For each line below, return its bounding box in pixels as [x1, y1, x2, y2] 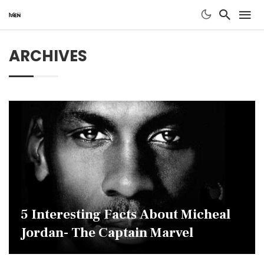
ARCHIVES [9, 45, 87, 67]
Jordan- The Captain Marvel [21, 224, 193, 242]
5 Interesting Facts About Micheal [21, 206, 230, 223]
